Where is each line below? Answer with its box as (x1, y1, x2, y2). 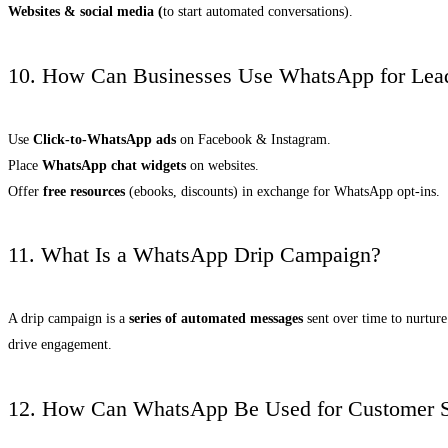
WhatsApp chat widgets (42, 157, 186, 173)
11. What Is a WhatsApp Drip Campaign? (8, 242, 381, 268)
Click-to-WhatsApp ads (33, 131, 176, 147)
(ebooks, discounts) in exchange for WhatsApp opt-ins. (125, 183, 440, 199)
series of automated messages (129, 311, 303, 327)
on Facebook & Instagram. (176, 131, 331, 147)
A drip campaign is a (8, 311, 129, 327)
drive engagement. (8, 337, 112, 353)
